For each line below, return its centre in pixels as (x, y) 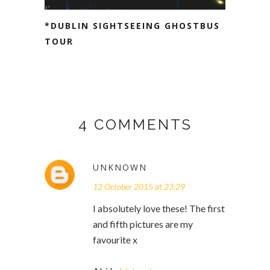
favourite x (115, 239)
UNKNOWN (120, 167)
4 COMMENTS (135, 124)
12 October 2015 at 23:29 (139, 186)
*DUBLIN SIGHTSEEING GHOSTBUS (132, 25)
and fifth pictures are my (143, 224)
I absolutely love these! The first (159, 208)
